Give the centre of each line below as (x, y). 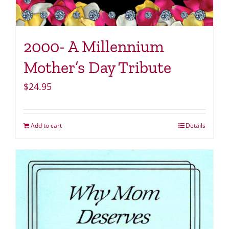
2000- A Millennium (94, 47)
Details (196, 126)
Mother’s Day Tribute (97, 68)
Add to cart (46, 126)
